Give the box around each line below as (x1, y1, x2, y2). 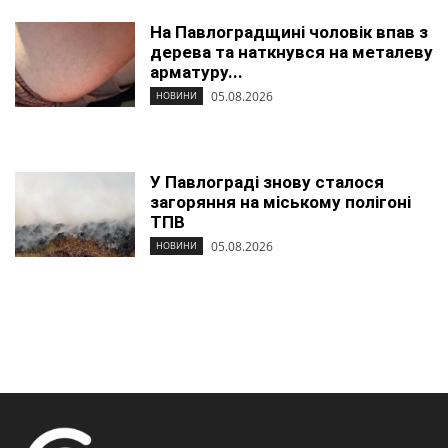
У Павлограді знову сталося (150, 172, 384, 192)
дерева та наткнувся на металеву (150, 42, 433, 62)
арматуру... (150, 62, 243, 82)
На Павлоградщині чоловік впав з (150, 22, 428, 42)
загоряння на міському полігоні (150, 192, 411, 212)
